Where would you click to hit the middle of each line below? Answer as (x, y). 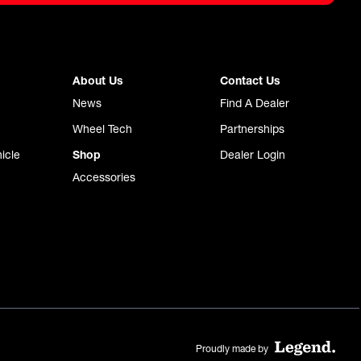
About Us (98, 81)
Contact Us (250, 81)
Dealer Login (253, 155)
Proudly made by (232, 349)
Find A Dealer (255, 104)
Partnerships (252, 129)
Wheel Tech (102, 129)
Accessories (104, 178)
